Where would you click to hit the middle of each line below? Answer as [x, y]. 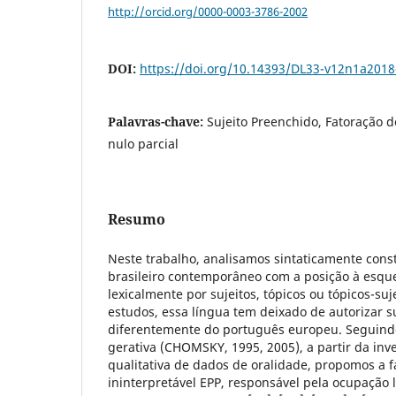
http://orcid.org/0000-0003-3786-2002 [208, 11]
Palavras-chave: [157, 121]
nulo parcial [143, 143]
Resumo [137, 219]
